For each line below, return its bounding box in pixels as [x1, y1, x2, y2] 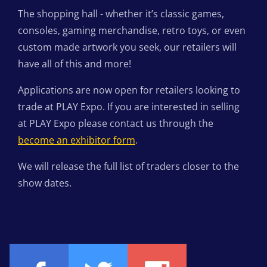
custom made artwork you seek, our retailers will [18, 41, 237, 54]
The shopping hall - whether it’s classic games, [18, 7, 224, 21]
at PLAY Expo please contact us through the [18, 117, 213, 131]
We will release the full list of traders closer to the [18, 160, 239, 173]
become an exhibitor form [18, 133, 135, 147]
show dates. [18, 176, 72, 190]
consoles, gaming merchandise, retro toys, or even [18, 24, 246, 38]
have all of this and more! [18, 57, 131, 71]
